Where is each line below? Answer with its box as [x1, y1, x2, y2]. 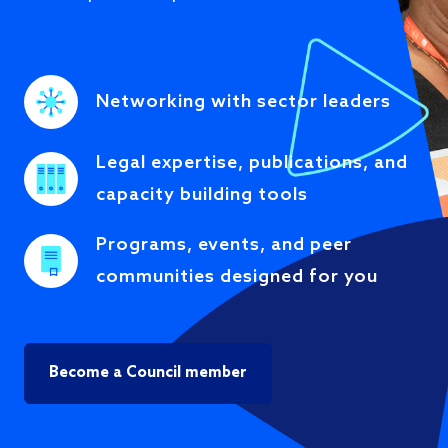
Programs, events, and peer [96, 234, 352, 257]
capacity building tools [96, 184, 308, 207]
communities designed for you [96, 266, 378, 289]
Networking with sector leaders [96, 91, 391, 114]
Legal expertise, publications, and [96, 152, 408, 175]
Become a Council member [49, 364, 247, 383]
